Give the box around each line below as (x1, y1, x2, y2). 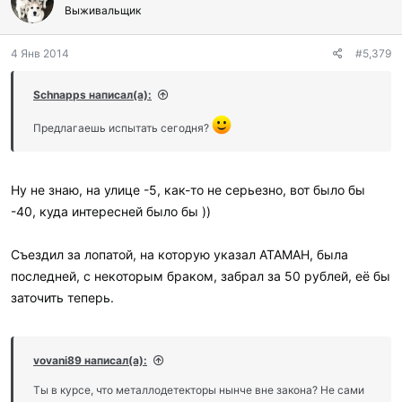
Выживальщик (65, 4, 141, 17)
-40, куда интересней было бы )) (11, 204, 211, 219)
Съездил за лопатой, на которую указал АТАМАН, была (11, 247, 348, 262)
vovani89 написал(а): (33, 354, 147, 367)
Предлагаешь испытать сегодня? (33, 121, 212, 135)
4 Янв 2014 (11, 47, 69, 60)
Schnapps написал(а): (33, 88, 152, 101)
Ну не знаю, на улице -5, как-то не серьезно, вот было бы (11, 182, 365, 197)
